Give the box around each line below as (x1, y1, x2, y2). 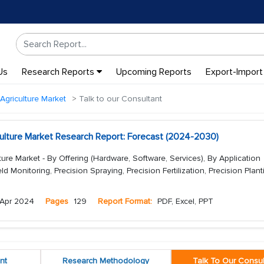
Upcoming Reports (115, 66, 192, 78)
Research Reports (21, 66, 97, 78)
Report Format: (98, 196, 152, 206)
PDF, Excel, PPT (155, 196, 213, 206)
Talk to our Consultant (77, 94, 162, 104)
